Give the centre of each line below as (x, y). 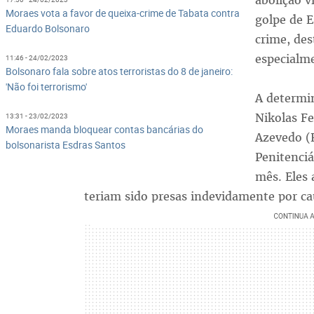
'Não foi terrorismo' (46, 87)
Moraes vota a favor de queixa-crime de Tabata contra (122, 13)
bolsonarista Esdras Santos (65, 145)
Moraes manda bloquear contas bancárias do (104, 130)
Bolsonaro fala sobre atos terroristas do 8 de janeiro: (119, 71)
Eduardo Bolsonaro (47, 29)
